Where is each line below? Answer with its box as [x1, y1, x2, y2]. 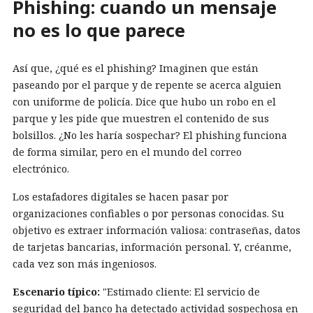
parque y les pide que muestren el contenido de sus [13, 111, 269, 125]
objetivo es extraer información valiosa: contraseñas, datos [13, 223, 300, 237]
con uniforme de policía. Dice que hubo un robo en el [13, 94, 276, 108]
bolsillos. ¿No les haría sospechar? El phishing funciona [13, 128, 287, 142]
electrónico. [13, 161, 69, 175]
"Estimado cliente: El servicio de [100, 284, 260, 298]
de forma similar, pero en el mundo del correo [13, 145, 242, 159]
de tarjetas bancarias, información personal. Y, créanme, [13, 240, 291, 254]
